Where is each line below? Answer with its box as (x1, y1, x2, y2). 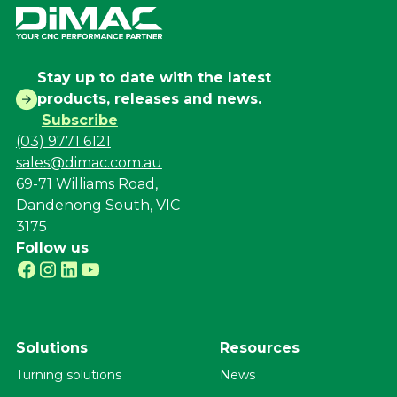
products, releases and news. (36, 90, 261, 108)
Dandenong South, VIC (15, 197, 180, 214)
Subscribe (41, 112, 118, 129)
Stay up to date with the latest (36, 69, 271, 87)
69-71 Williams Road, (15, 175, 158, 193)
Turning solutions (15, 367, 121, 384)
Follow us (15, 239, 89, 257)
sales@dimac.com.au (15, 154, 162, 172)
